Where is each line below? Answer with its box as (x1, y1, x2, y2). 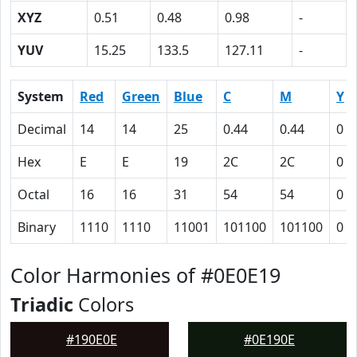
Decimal (18, 120, 66, 138)
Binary (18, 218, 56, 236)
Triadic (10, 292, 73, 317)
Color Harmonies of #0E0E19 (10, 261, 280, 288)
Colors (73, 292, 134, 317)
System (18, 88, 64, 105)
